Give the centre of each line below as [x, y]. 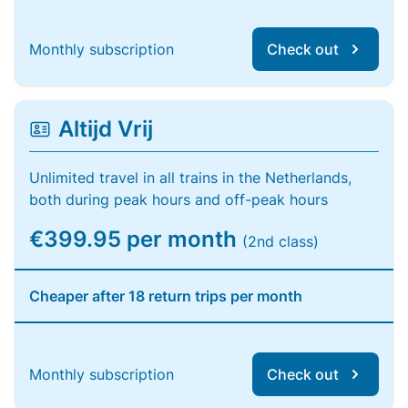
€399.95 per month [136, 239]
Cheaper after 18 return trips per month [166, 296]
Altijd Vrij [106, 129]
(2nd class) [280, 241]
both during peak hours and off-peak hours [178, 199]
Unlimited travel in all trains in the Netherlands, [190, 178]
